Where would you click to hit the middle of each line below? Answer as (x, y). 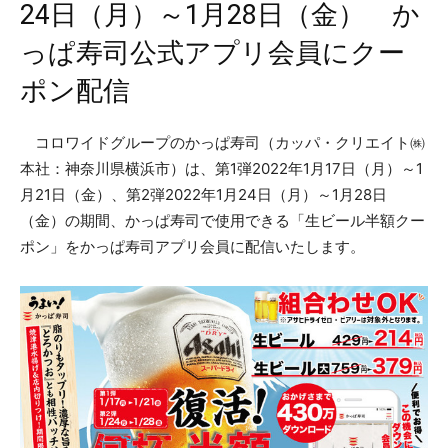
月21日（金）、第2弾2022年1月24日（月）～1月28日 (203, 195)
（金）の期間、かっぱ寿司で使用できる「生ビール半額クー (222, 221)
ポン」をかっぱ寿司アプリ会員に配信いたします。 (192, 247)
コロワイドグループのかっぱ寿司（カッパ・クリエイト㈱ (222, 143)
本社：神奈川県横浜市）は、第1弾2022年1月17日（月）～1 (221, 169)
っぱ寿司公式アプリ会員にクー (212, 53)
